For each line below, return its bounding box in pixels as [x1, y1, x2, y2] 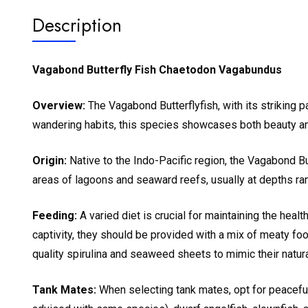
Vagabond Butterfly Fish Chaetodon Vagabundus [32, 63, 282, 76]
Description [32, 11, 122, 38]
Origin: [32, 153, 67, 167]
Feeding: [32, 208, 77, 222]
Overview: [32, 98, 85, 112]
